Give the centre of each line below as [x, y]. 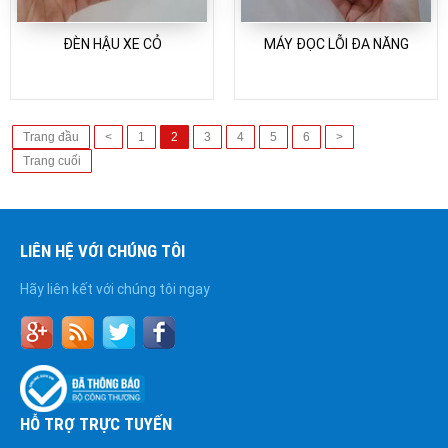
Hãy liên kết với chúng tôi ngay [115, 289]
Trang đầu [51, 137]
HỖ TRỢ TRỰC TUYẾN [96, 424]
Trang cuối [52, 161]
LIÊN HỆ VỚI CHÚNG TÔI [102, 251]
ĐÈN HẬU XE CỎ [112, 44]
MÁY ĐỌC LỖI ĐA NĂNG [336, 44]
